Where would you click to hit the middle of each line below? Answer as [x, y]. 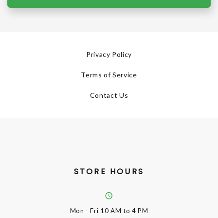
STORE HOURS [109, 171]
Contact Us [109, 95]
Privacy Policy [109, 54]
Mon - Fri [85, 211]
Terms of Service [109, 74]
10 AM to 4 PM [124, 211]
